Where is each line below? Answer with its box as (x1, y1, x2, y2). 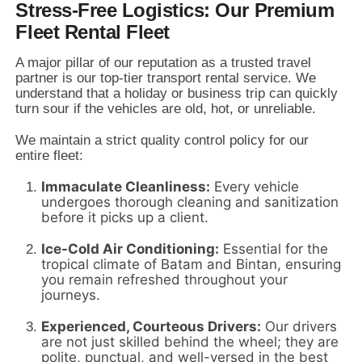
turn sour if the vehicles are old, (15, 101, 208, 117)
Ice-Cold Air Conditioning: (41, 241, 220, 258)
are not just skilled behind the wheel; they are (41, 334, 339, 351)
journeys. (41, 287, 101, 304)
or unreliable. (234, 101, 317, 117)
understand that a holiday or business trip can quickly (15, 86, 339, 102)
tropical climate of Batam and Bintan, (41, 256, 282, 273)
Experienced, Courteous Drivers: (41, 318, 262, 335)
